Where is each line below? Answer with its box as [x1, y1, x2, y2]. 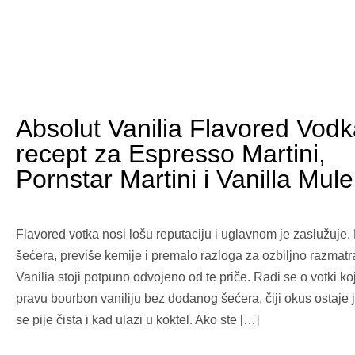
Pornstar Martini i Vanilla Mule [16, 165, 353, 193]
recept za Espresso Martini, [16, 139, 326, 168]
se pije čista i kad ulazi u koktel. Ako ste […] [16, 313, 259, 326]
